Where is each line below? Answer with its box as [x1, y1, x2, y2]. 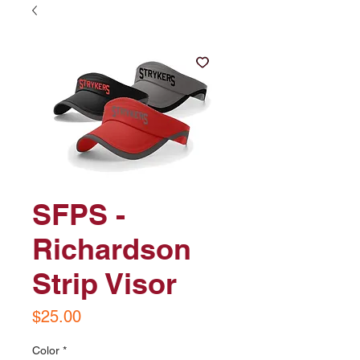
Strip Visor [32, 266, 177, 301]
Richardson [32, 231, 191, 266]
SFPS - [32, 197, 125, 231]
